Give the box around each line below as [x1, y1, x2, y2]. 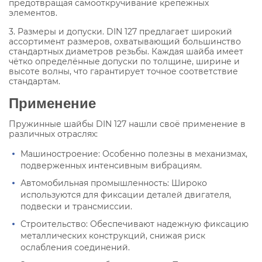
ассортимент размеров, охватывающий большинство [9, 36, 241, 47]
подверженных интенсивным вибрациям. [20, 160, 202, 171]
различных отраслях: [9, 128, 98, 139]
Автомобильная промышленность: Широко [20, 177, 207, 188]
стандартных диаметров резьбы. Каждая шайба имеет [9, 46, 243, 57]
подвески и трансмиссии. [20, 201, 132, 212]
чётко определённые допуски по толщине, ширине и [9, 56, 240, 67]
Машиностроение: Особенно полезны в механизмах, [20, 148, 247, 159]
